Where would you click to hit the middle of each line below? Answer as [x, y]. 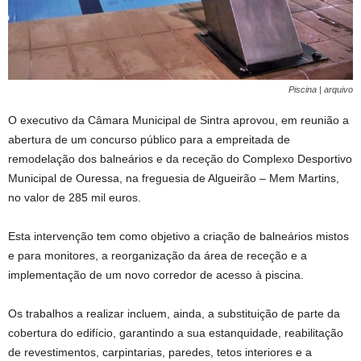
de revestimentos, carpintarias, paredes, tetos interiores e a [160, 352]
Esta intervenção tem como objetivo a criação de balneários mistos [178, 236]
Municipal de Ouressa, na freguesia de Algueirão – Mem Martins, [174, 178]
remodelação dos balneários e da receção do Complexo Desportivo [180, 158]
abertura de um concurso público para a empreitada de [149, 139]
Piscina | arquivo [321, 89]
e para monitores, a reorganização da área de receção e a [158, 255]
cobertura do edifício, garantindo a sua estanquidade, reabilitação [176, 332]
